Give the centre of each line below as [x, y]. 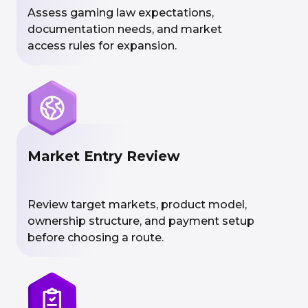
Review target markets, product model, [137, 205]
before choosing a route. [96, 238]
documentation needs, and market [125, 29]
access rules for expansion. [102, 46]
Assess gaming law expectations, [121, 13]
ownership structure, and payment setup [141, 221]
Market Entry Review [104, 156]
